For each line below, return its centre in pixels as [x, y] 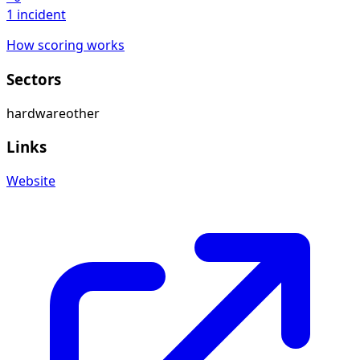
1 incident [36, 15]
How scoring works [65, 45]
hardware [36, 113]
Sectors [34, 79]
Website [31, 180]
